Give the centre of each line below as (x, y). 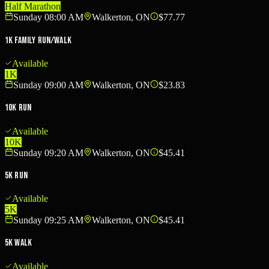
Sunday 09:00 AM (48, 85)
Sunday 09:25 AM (48, 220)
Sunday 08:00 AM (48, 17)
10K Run (18, 108)
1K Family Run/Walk (38, 40)
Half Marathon (33, 7)
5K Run (16, 175)
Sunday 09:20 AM (48, 153)
